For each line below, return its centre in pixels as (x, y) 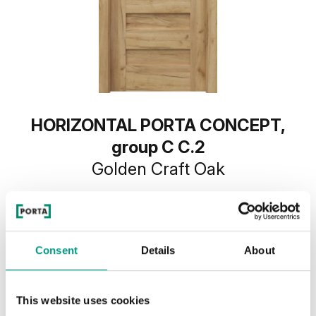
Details (158, 250)
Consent (56, 250)
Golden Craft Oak (158, 169)
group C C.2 (158, 147)
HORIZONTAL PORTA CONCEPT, (158, 125)
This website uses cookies (83, 300)
